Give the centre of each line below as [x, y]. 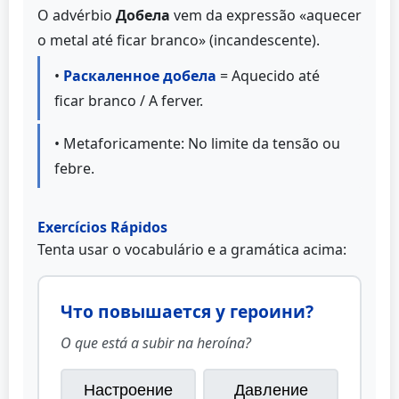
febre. [74, 169]
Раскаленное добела [140, 76]
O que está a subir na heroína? [156, 343]
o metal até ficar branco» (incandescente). [179, 41]
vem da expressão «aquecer [266, 16]
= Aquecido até [268, 76]
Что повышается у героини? [187, 312]
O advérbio [77, 16]
